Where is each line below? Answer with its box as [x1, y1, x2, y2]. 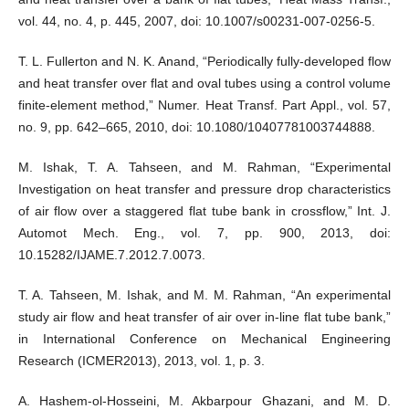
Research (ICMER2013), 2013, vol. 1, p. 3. [17, 353, 265, 369]
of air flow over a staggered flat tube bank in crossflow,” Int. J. [17, 204, 392, 219]
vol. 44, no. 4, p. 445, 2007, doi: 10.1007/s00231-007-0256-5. [17, 14, 375, 29]
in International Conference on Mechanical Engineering [17, 331, 392, 347]
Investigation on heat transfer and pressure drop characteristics [17, 182, 392, 197]
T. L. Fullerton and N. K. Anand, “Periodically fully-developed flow [17, 54, 392, 69]
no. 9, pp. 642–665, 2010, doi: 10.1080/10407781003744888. [17, 120, 375, 135]
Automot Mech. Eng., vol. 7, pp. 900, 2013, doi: [17, 225, 392, 241]
